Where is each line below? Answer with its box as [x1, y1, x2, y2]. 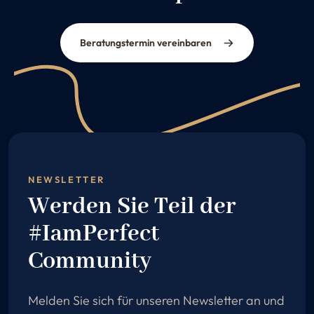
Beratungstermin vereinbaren [80, 36, 212, 50]
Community [28, 247, 151, 277]
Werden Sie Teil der [28, 192, 236, 222]
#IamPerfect [28, 219, 159, 250]
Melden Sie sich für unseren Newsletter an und [28, 292, 285, 309]
